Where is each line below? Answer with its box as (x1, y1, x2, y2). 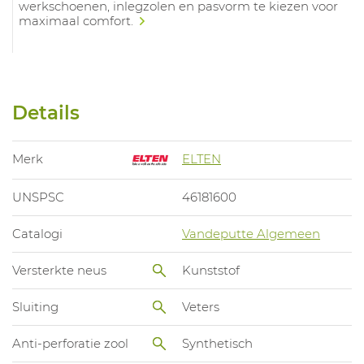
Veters (182, 298, 219, 314)
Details (12, 102, 80, 125)
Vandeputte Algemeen (182, 225, 320, 241)
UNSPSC (12, 188, 64, 205)
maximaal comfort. (19, 12, 137, 28)
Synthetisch (182, 335, 253, 351)
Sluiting (12, 298, 58, 314)
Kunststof (182, 262, 240, 278)
